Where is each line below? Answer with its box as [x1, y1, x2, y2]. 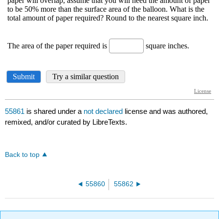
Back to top [5, 151, 40, 159]
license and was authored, [125, 107, 208, 116]
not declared [84, 107, 125, 116]
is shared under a [24, 107, 84, 116]
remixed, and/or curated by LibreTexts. [5, 118, 128, 127]
